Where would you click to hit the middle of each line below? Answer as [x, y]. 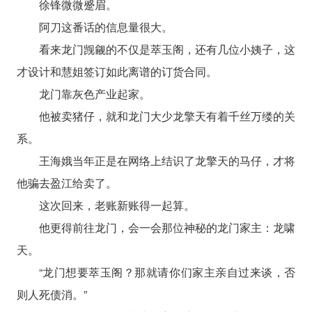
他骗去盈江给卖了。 [67, 182]
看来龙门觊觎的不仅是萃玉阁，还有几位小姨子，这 [167, 49]
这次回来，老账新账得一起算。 [117, 205]
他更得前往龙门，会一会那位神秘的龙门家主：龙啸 [167, 227]
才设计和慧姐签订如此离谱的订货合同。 [117, 71]
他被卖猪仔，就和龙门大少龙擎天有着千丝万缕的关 [167, 116]
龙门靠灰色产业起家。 [94, 93]
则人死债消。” [52, 294]
